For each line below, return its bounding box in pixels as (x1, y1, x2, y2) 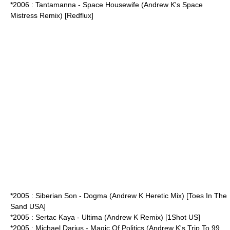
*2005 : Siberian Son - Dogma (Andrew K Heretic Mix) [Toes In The (10, 191, 227, 200)
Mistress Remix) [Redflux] (10, 11, 93, 20)
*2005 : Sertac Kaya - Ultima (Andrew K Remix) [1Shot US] (10, 213, 200, 221)
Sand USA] (10, 202, 46, 210)
